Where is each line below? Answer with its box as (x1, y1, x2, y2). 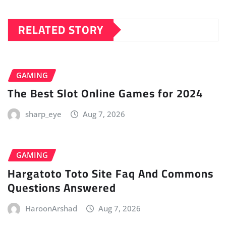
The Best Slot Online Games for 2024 (8, 83, 203, 104)
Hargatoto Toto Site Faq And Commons (8, 162, 213, 184)
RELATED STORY (18, 19, 103, 40)
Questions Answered (8, 177, 116, 198)
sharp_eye (25, 109, 62, 120)
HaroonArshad (25, 203, 77, 213)
